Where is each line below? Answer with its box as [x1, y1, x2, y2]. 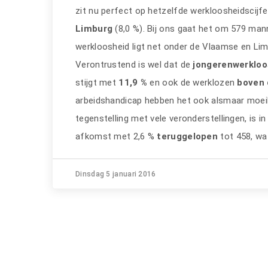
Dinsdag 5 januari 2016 [75, 170, 156, 178]
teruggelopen [157, 131, 221, 142]
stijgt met [75, 77, 116, 88]
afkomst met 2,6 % [75, 131, 157, 142]
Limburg [75, 23, 115, 34]
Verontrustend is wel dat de [75, 59, 193, 70]
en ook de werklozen [150, 77, 235, 88]
